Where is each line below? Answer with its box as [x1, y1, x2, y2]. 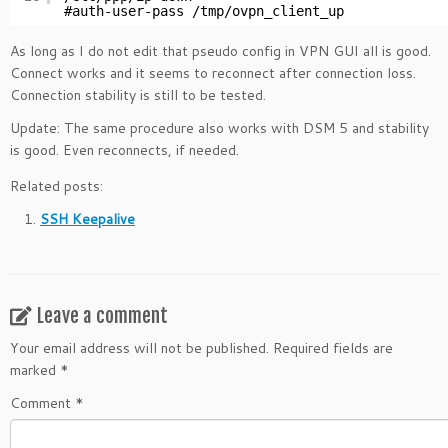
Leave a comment [37, 304, 168, 328]
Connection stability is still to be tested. [10, 85, 266, 105]
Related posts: [10, 176, 103, 196]
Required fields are [273, 338, 393, 358]
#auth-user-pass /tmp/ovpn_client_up [64, 3, 344, 19]
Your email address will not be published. [10, 338, 269, 358]
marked [10, 360, 60, 380]
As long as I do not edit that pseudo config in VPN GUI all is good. [10, 41, 431, 61]
